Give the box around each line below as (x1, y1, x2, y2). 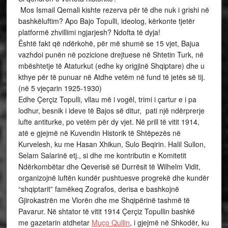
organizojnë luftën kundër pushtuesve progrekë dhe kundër (18, 173, 209, 183)
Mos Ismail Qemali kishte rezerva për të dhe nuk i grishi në (18, 5, 209, 15)
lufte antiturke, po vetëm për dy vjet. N (18, 117, 141, 127)
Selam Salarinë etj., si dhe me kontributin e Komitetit (18, 150, 186, 160)
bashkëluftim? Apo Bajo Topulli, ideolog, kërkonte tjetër (18, 16, 195, 26)
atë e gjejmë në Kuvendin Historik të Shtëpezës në (18, 128, 181, 138)
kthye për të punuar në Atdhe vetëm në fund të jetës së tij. (18, 72, 205, 82)
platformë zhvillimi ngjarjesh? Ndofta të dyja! (18, 27, 160, 37)
